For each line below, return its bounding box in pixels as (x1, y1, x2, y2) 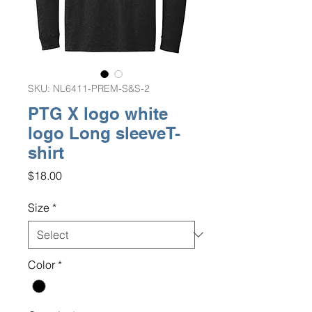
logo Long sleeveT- (28, 123, 180, 143)
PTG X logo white (28, 104, 168, 123)
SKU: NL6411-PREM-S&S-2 (28, 82, 150, 95)
